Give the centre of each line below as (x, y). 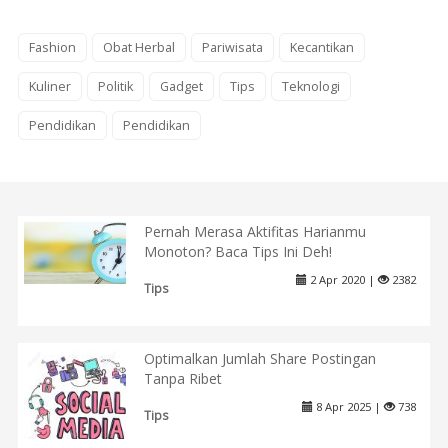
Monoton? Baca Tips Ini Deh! (237, 252)
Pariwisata (232, 47)
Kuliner (49, 86)
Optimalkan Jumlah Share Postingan (259, 358)
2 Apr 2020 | (342, 280)
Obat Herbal (138, 47)
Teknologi (310, 86)
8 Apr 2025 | (348, 406)
